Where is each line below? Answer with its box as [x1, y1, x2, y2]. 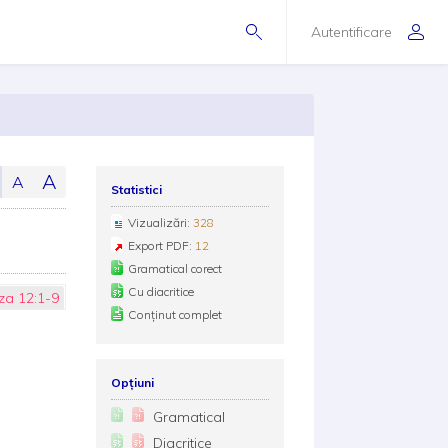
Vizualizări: [127, 215, 193, 230]
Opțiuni [110, 375, 154, 390]
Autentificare [311, 22, 392, 41]
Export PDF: [127, 238, 195, 253]
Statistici [110, 182, 162, 197]
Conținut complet [127, 307, 222, 322]
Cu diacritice [127, 284, 194, 299]
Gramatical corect [127, 261, 222, 276]
